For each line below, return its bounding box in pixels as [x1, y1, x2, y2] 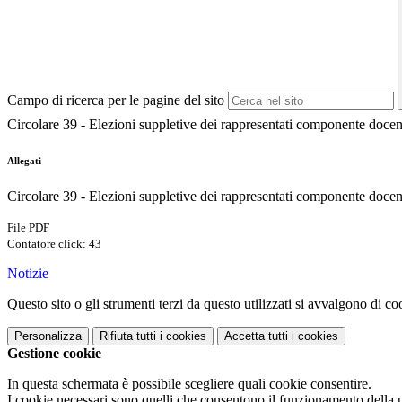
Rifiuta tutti [100, 329, 156, 344]
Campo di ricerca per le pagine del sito [7, 92, 224, 109]
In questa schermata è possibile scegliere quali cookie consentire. [7, 376, 371, 392]
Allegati [7, 155, 41, 167]
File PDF [7, 221, 49, 235]
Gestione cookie [7, 345, 101, 362]
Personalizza [14, 329, 82, 344]
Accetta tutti [224, 329, 288, 344]
